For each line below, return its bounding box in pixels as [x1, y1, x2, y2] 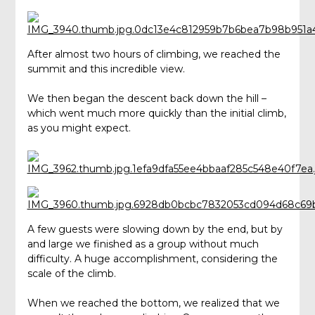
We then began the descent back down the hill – [27, 92, 266, 105]
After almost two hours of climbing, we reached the [27, 48, 281, 61]
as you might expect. [27, 122, 131, 135]
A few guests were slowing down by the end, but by [27, 223, 283, 236]
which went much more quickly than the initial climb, [27, 107, 286, 120]
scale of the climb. [27, 267, 116, 281]
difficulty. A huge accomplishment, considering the [27, 252, 278, 266]
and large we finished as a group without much [27, 238, 259, 251]
